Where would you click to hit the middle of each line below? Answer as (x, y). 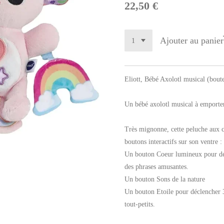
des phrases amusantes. (156, 166)
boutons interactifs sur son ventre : (173, 141)
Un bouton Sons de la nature (165, 179)
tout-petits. (140, 204)
